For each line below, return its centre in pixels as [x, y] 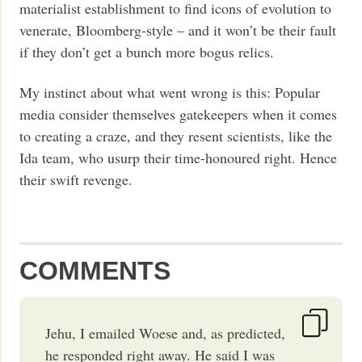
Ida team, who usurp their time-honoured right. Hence [179, 157]
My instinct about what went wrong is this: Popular [170, 92]
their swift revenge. [76, 179]
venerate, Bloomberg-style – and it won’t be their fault [178, 30]
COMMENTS [95, 270]
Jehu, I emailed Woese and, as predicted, [166, 333]
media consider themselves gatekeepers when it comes [179, 114]
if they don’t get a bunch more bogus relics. [147, 52]
